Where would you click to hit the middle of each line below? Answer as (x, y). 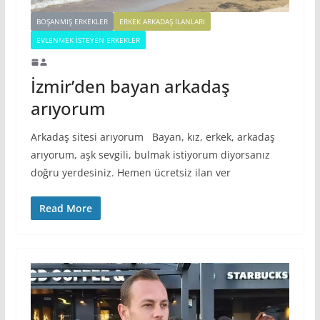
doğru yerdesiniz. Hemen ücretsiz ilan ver (130, 172)
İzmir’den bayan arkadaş (130, 86)
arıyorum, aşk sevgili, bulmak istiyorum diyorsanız (150, 154)
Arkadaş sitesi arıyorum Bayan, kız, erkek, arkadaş (152, 136)
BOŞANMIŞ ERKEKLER (72, 21)
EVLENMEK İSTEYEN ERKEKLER (88, 40)
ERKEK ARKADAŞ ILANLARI (162, 21)
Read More (65, 208)
